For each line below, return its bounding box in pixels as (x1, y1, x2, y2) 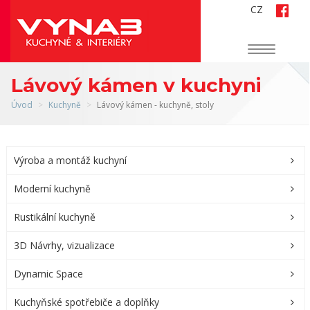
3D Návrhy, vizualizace (19, 239, 115, 252)
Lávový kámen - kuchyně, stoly (96, 99, 214, 111)
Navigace (260, 44, 302, 57)
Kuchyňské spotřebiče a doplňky (19, 295, 159, 309)
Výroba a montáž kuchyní (19, 154, 127, 167)
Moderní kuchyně (22, 182, 91, 195)
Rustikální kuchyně (19, 210, 95, 224)
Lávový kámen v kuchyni (10, 73, 262, 97)
